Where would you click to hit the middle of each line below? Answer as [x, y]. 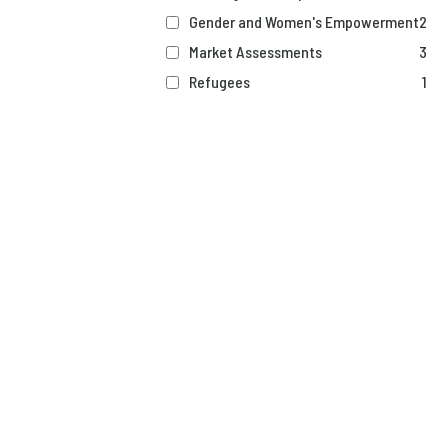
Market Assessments [256, 51]
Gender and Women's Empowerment [304, 21]
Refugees [220, 81]
